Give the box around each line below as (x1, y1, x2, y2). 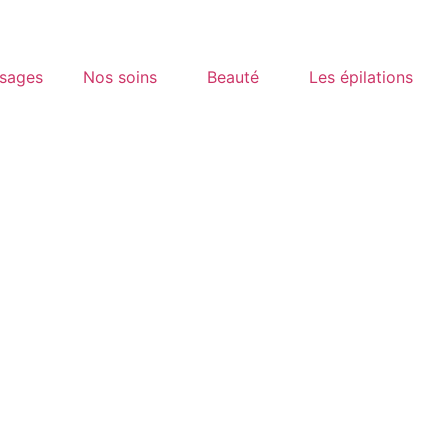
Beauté (206, 67, 259, 87)
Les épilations (308, 67, 413, 87)
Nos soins (82, 67, 157, 87)
